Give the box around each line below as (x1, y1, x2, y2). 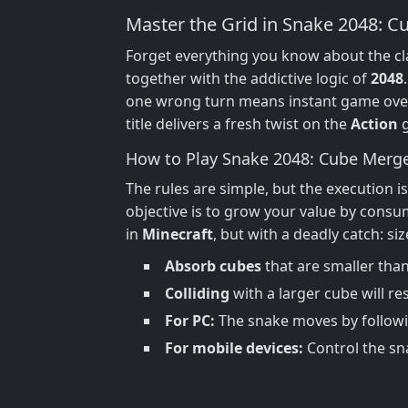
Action (351, 113, 398, 134)
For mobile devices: (165, 337, 303, 358)
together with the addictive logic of (126, 67, 371, 88)
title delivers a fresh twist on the (126, 113, 351, 134)
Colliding (165, 282, 229, 303)
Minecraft (142, 223, 213, 244)
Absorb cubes (165, 255, 261, 276)
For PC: (165, 310, 215, 331)
